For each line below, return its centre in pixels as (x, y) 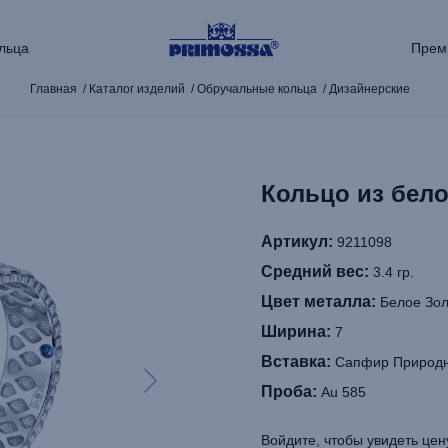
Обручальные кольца (256, 89)
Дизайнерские (369, 89)
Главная (53, 89)
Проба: (289, 391)
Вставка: (296, 361)
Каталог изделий (136, 89)
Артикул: (297, 241)
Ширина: (296, 331)
